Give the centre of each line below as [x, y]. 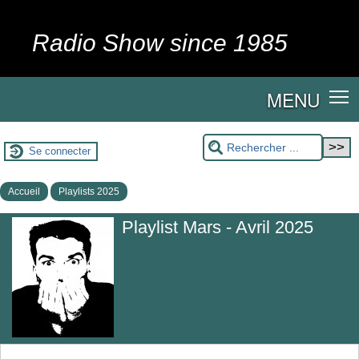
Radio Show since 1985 [160, 43]
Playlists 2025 [89, 191]
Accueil [24, 191]
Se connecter [60, 151]
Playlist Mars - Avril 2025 [218, 227]
